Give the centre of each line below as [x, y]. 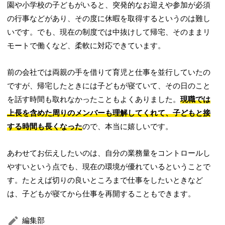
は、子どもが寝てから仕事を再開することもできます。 [101, 194]
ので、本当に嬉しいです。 [128, 127]
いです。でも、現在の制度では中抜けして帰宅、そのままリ [109, 32]
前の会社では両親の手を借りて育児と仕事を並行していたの [109, 73]
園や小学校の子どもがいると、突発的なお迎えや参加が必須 [109, 5]
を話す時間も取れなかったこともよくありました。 [94, 100]
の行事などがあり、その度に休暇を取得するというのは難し [109, 19]
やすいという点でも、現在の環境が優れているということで [109, 167]
